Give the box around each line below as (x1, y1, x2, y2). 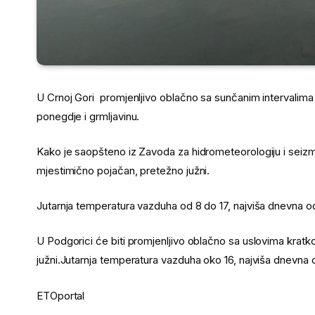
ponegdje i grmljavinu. (37, 110, 140, 124)
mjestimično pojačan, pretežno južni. (37, 164, 210, 178)
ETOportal (37, 288, 85, 302)
